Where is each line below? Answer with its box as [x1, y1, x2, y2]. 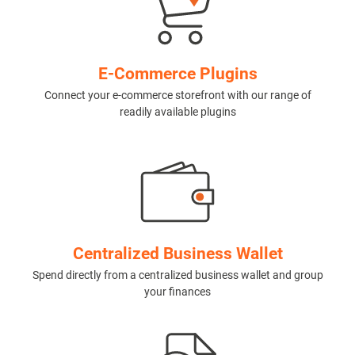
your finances [144, 285, 211, 299]
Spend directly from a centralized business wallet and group [32, 269, 323, 282]
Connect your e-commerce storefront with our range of [44, 89, 311, 102]
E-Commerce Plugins [97, 64, 258, 84]
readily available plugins [119, 105, 236, 119]
